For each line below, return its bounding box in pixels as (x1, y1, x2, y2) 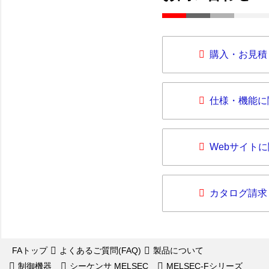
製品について (153, 246, 204, 255)
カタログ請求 (210, 188, 267, 198)
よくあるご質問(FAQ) (59, 246, 141, 255)
